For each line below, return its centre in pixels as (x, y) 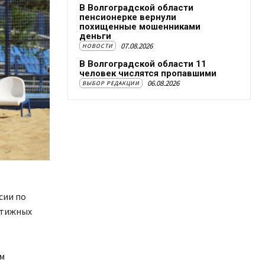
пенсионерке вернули (128, 17)
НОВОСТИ (98, 46)
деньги (95, 36)
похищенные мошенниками (140, 27)
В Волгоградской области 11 (143, 64)
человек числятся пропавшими (148, 73)
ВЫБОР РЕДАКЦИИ (111, 83)
